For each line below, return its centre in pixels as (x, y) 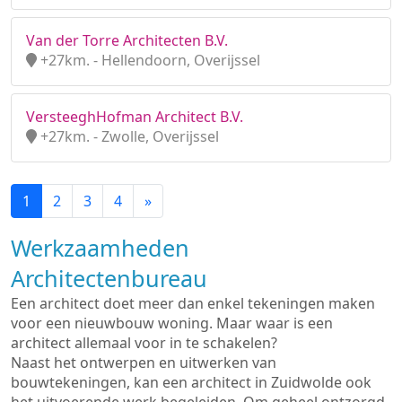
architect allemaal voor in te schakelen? (144, 343)
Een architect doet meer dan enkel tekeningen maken (193, 303)
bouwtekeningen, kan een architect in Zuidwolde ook (191, 382)
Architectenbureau (109, 278)
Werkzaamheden (100, 248)
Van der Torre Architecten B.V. (127, 40)
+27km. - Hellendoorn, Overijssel (149, 60)
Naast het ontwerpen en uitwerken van (144, 363)
